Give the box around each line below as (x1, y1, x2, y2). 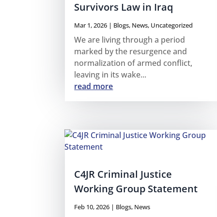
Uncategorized (151, 20, 193, 30)
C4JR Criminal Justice (74, 167, 172, 181)
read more (74, 80, 113, 92)
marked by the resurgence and (74, 46, 187, 57)
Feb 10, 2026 (74, 202, 110, 211)
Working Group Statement (74, 182, 198, 195)
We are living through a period (74, 34, 186, 45)
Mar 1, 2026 (74, 20, 108, 30)
